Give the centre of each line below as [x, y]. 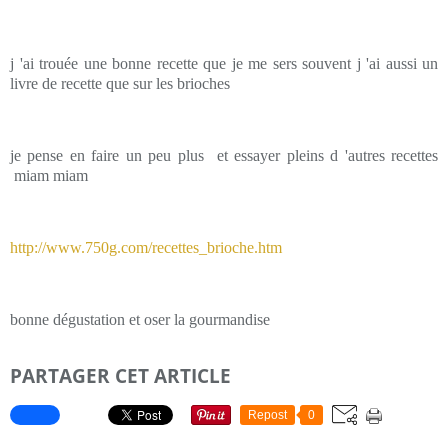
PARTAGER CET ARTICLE [120, 375]
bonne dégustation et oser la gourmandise [140, 319]
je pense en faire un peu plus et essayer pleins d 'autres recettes [224, 155]
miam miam [51, 175]
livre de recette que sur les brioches [120, 83]
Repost [267, 414]
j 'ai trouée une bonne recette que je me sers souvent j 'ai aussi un [224, 63]
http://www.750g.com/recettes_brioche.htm [146, 247]
